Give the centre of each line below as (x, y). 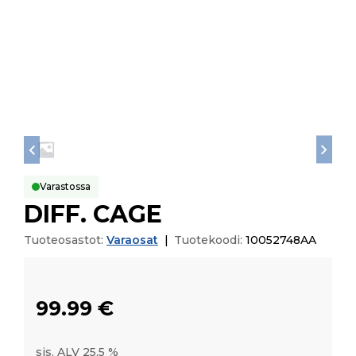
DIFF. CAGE (93, 215)
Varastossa (65, 187)
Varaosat (132, 240)
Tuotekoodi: (210, 240)
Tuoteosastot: (65, 240)
